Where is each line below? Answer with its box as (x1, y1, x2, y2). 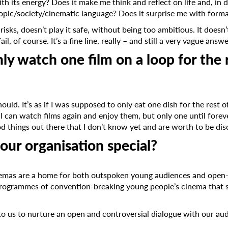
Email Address (30, 180, 76, 189)
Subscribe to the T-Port (30, 136, 175, 154)
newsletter (30, 151, 97, 169)
